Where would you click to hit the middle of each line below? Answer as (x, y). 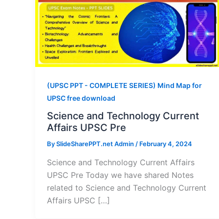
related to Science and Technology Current (127, 187)
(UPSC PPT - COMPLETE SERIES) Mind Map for (124, 85)
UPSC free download (81, 98)
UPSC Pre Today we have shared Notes (120, 175)
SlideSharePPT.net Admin (96, 144)
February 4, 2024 (166, 144)
